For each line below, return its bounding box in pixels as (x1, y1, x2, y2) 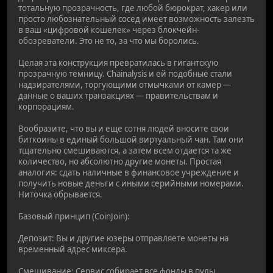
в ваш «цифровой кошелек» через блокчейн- (18, 24, 199, 35)
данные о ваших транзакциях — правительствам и (18, 90, 218, 101)
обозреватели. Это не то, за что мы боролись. (18, 35, 199, 46)
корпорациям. (18, 101, 74, 112)
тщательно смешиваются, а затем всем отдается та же (18, 144, 232, 156)
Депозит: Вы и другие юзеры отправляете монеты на (18, 232, 229, 244)
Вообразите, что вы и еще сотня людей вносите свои (18, 122, 229, 134)
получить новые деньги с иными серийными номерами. (18, 177, 244, 189)
